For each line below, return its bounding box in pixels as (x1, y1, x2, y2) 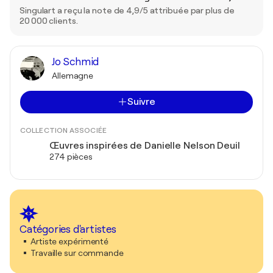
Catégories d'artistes (19, 223, 116, 235)
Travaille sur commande (30, 247, 124, 258)
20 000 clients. (19, 15, 78, 26)
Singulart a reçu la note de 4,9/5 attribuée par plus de (19, 5, 235, 15)
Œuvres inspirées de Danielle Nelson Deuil (49, 140, 240, 151)
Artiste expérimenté (30, 236, 109, 246)
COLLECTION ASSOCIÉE (20, 126, 107, 135)
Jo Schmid (52, 55, 99, 68)
